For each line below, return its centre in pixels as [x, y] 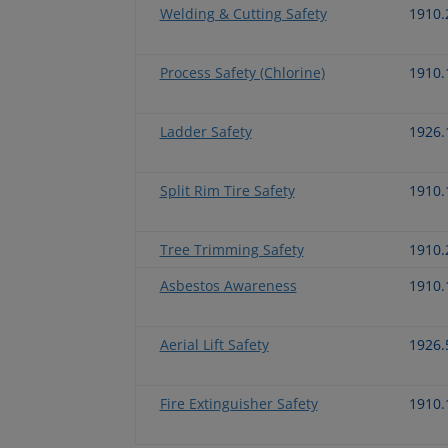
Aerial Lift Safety [214, 344]
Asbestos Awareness [228, 285]
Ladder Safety [205, 131]
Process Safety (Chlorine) [242, 72]
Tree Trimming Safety [231, 249]
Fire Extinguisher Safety [238, 403]
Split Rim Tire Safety [227, 190]
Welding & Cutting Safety [243, 13]
